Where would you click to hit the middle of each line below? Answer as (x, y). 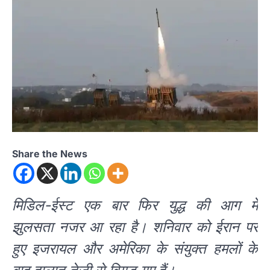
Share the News (50, 153)
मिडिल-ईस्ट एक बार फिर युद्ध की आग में (135, 205)
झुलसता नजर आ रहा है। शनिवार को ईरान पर (135, 227)
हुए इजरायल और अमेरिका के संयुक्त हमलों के (135, 248)
